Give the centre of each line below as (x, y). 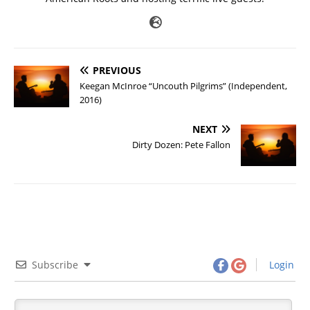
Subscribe (55, 264)
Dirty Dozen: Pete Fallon (181, 144)
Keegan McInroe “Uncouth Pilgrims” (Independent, (183, 85)
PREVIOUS (117, 70)
